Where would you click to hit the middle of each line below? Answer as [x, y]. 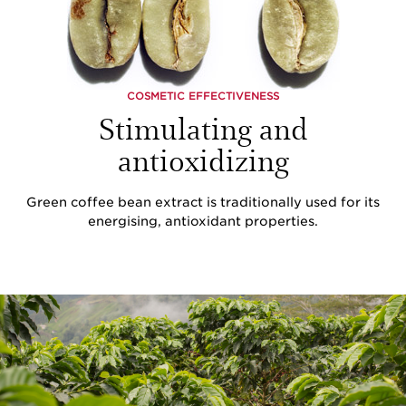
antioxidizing [203, 159]
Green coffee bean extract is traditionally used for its [203, 202]
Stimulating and [203, 127]
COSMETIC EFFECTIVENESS [203, 96]
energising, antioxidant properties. [203, 221]
